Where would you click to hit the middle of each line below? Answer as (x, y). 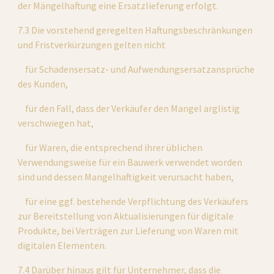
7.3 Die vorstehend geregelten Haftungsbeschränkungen (135, 30)
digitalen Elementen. (62, 245)
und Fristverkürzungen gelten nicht (92, 45)
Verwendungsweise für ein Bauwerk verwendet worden (130, 162)
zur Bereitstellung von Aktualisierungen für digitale (126, 216)
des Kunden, (43, 84)
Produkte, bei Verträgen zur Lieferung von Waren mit (128, 231)
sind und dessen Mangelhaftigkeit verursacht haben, (126, 177)
